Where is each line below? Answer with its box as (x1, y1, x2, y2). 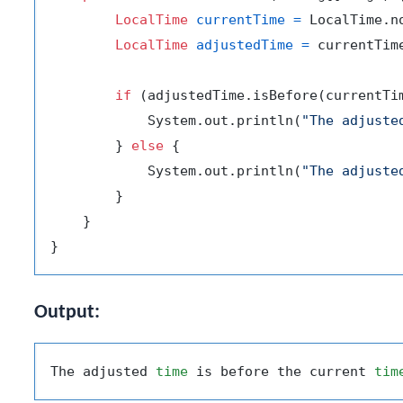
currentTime (196, 12, 285, 29)
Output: (34, 301, 100, 323)
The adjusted (50, 363, 156, 380)
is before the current (188, 363, 374, 380)
